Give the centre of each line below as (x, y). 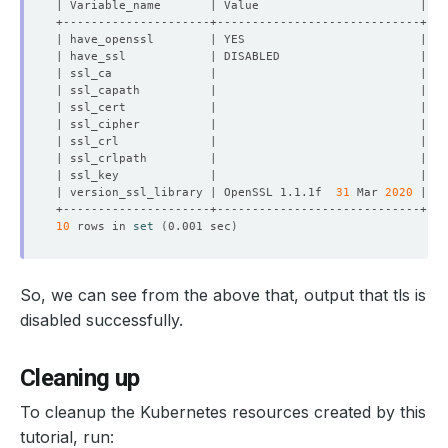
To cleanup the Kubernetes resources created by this (223, 412)
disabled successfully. (101, 320)
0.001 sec (199, 226)
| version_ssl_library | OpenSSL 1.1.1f (196, 192)
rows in (101, 226)
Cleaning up (80, 378)
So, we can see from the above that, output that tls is (223, 295)
